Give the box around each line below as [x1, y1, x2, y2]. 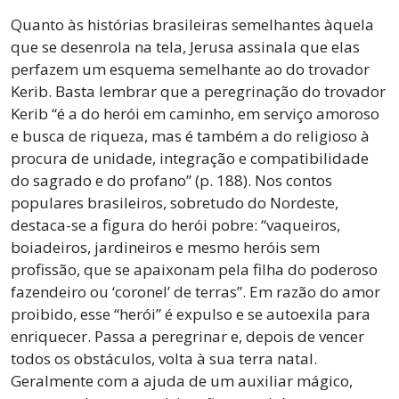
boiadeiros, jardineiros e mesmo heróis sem [11, 236, 320, 257]
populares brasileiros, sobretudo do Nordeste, [11, 191, 338, 213]
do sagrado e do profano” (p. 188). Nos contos [11, 169, 332, 191]
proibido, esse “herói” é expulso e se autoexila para [11, 303, 370, 324]
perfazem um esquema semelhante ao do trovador [11, 58, 370, 79]
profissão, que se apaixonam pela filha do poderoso [11, 258, 378, 280]
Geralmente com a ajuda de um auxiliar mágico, [11, 370, 353, 391]
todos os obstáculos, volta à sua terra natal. [11, 347, 317, 369]
